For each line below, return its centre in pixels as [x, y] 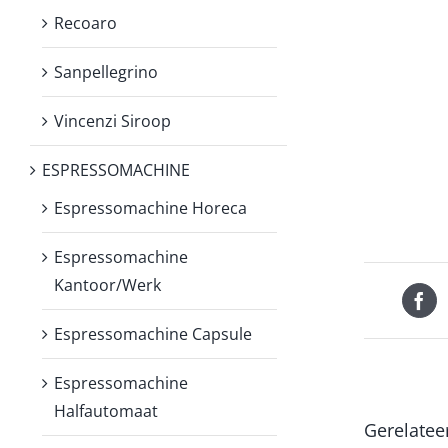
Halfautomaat [106, 410]
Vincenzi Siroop [112, 120]
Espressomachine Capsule [153, 333]
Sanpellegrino [106, 71]
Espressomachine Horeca [150, 207]
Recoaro [85, 22]
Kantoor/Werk [107, 284]
